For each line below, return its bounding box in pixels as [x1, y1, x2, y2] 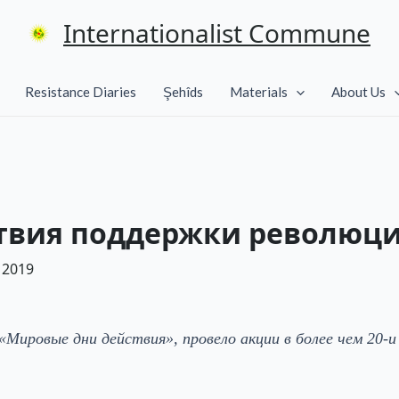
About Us [331, 83, 386, 100]
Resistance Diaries [25, 83, 136, 100]
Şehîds [163, 83, 203, 100]
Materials [230, 83, 288, 100]
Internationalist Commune [63, 16, 370, 50]
